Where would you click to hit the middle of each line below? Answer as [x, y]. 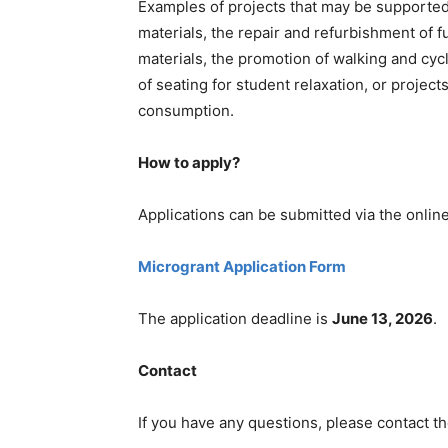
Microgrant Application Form [242, 266]
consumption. [186, 110]
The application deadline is [235, 318]
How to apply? [189, 162]
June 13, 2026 [382, 318]
